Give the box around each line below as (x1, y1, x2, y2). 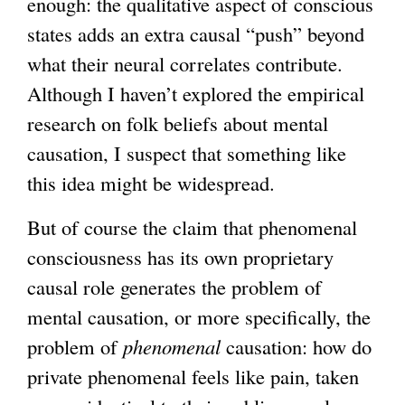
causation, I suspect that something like (27, 138, 346, 166)
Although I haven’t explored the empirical (27, 79, 364, 107)
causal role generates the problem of (27, 273, 322, 301)
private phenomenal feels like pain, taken (27, 363, 359, 391)
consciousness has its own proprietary (27, 243, 334, 271)
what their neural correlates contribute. (27, 49, 343, 77)
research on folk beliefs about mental (27, 108, 328, 137)
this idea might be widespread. (27, 168, 275, 196)
